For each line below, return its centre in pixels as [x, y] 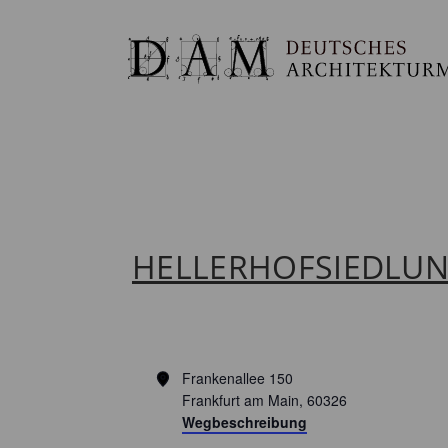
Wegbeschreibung [244, 422]
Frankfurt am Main [240, 400]
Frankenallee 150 [237, 378]
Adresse [181, 377]
